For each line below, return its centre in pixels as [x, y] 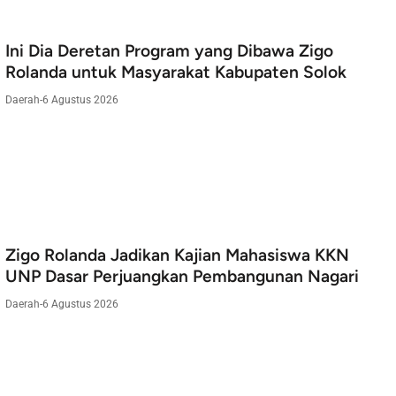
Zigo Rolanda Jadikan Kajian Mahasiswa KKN [177, 255]
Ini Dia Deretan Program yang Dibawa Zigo [169, 51]
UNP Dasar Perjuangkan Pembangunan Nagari [182, 277]
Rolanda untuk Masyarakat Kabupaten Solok [176, 72]
